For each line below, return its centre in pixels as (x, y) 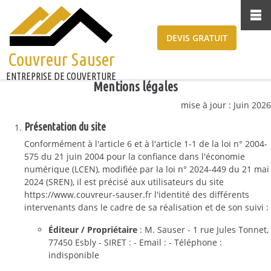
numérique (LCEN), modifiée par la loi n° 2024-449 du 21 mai (147, 169)
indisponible (74, 255)
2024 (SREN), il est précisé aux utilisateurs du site (124, 182)
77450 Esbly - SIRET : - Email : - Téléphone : (135, 242)
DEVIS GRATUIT (197, 38)
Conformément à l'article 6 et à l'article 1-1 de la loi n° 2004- (146, 144)
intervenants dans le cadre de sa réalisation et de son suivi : (146, 207)
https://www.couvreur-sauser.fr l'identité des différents (137, 194)
